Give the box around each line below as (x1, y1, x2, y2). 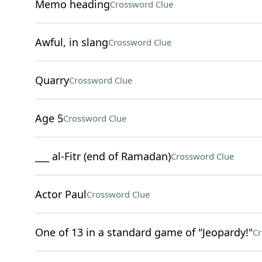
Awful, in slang (35, 35, 108, 49)
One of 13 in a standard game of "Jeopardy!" (35, 225, 253, 239)
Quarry (35, 73, 69, 87)
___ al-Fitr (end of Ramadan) (35, 149, 171, 163)
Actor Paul (35, 187, 87, 201)
